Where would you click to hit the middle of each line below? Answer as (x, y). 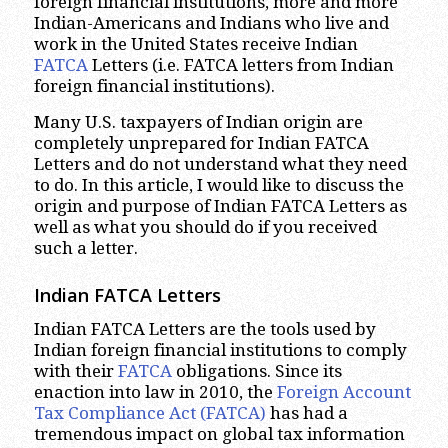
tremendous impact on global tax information (219, 434)
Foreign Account (343, 392)
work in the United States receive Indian (195, 44)
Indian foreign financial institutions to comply (220, 350)
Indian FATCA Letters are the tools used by (204, 329)
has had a (306, 413)
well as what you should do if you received (205, 226)
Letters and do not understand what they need (220, 163)
